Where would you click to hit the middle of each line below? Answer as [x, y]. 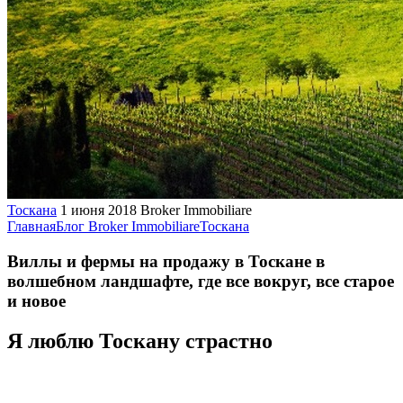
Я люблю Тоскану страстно [140, 340]
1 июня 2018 [99, 210]
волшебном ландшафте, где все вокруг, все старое [201, 281]
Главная [31, 226]
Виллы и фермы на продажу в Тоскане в [166, 261]
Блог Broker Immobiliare [128, 226]
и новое [36, 300]
